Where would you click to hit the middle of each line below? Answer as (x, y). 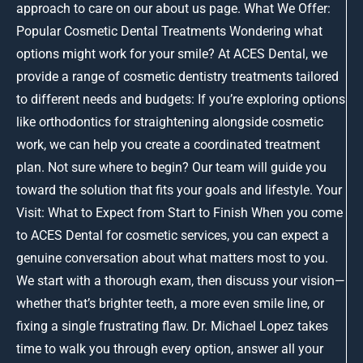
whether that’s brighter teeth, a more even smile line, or (170, 303)
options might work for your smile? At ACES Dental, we (172, 53)
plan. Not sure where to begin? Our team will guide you (171, 167)
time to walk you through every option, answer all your (170, 348)
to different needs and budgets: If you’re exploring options (181, 99)
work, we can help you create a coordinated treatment (168, 144)
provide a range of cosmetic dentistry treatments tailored (177, 76)
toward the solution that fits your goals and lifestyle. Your (179, 190)
